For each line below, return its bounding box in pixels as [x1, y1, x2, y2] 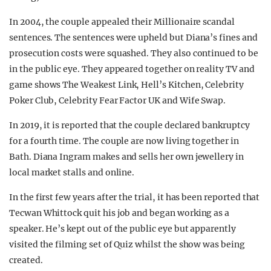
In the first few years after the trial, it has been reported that [9, 192, 260, 203]
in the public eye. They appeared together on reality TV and [9, 64, 255, 75]
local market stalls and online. [9, 167, 135, 178]
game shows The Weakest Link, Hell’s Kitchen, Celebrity [9, 79, 244, 91]
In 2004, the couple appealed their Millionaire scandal [9, 16, 235, 28]
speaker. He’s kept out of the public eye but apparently [9, 223, 236, 235]
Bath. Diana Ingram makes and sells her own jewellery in [9, 151, 244, 163]
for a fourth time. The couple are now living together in [9, 135, 239, 147]
